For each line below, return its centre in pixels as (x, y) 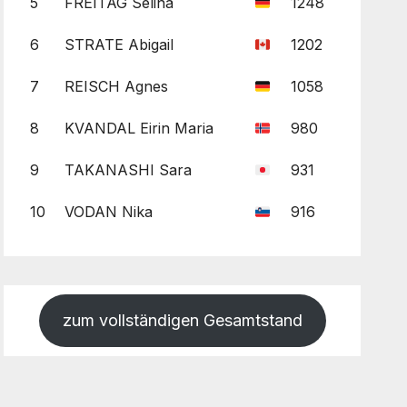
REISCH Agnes (116, 86)
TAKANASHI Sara (128, 169)
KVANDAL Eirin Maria (139, 128)
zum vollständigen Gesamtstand (182, 320)
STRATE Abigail (119, 44)
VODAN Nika (108, 211)
